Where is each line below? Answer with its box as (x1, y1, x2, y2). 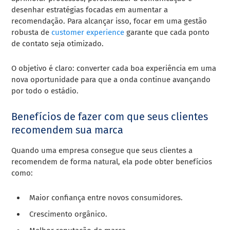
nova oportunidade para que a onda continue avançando (11, 74, 211, 84)
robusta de (11, 27, 52, 37)
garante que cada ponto (124, 27, 210, 37)
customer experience (51, 27, 125, 37)
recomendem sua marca (11, 123, 124, 136)
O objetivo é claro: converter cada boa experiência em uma (11, 63, 217, 73)
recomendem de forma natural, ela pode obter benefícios (11, 157, 213, 166)
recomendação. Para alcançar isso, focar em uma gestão (11, 16, 207, 26)
